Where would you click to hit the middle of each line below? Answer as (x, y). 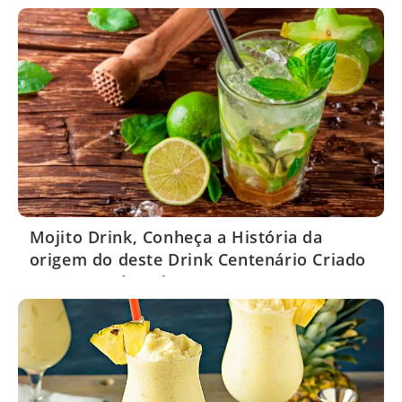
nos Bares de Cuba (105, 282)
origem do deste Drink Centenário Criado (197, 260)
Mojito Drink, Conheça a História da (176, 237)
